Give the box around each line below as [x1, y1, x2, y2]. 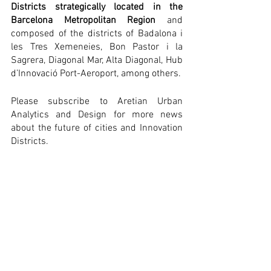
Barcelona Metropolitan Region [11, 14, 156, 27]
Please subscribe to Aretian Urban [11, 95, 183, 108]
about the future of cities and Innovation [11, 122, 183, 134]
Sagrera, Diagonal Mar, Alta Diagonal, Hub [11, 54, 183, 67]
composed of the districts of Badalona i [11, 27, 183, 40]
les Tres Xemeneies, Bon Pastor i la [11, 41, 183, 53]
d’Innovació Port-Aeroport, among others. [11, 67, 181, 80]
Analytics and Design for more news [11, 108, 183, 121]
